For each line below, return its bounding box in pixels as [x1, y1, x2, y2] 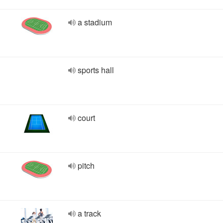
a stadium [78, 16, 112, 28]
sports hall [78, 64, 114, 76]
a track [78, 208, 101, 219]
